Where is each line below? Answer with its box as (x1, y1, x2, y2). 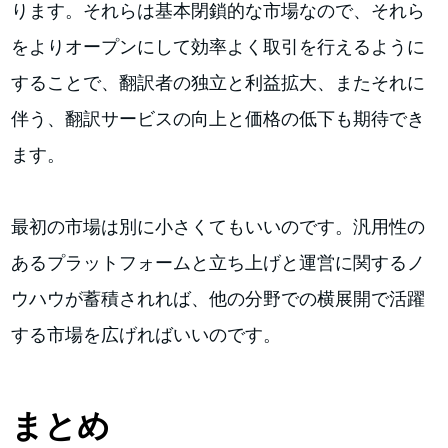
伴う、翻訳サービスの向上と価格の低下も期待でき (11, 107, 426, 129)
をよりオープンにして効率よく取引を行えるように (11, 35, 426, 57)
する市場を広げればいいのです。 (11, 323, 282, 345)
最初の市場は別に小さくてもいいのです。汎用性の (11, 215, 426, 237)
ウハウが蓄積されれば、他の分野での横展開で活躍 (11, 287, 426, 309)
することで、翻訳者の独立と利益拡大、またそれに (11, 71, 426, 93)
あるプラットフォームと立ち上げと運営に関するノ (11, 251, 426, 273)
